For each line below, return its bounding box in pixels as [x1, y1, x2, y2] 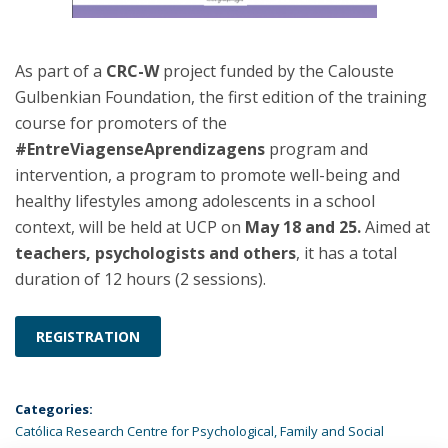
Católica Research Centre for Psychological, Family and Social [15, 421, 384, 440]
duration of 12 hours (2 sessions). [15, 267, 266, 290]
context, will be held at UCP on [15, 215, 245, 238]
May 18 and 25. [245, 215, 361, 238]
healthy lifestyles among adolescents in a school [15, 189, 375, 212]
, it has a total [296, 241, 397, 264]
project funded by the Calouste [159, 59, 394, 82]
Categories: [15, 399, 93, 418]
